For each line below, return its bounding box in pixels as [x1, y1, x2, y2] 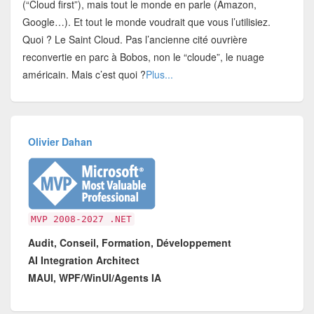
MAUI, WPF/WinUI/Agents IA [28, 271, 162, 285]
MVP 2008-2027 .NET [31, 214, 132, 225]
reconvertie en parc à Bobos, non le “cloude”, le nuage [22, 49, 264, 64]
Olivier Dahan [28, 135, 93, 149]
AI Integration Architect [28, 253, 140, 268]
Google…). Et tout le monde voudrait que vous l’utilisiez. [22, 14, 271, 29]
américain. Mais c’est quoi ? [22, 67, 146, 81]
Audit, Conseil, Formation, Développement [28, 235, 232, 250]
